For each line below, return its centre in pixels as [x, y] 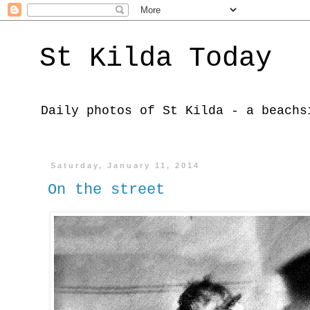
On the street [106, 190]
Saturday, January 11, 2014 [126, 165]
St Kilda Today [156, 58]
